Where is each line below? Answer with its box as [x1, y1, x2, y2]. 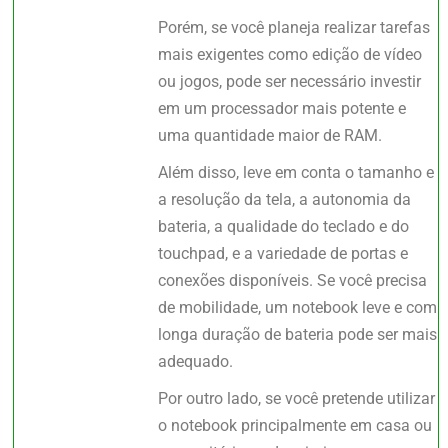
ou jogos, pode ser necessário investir [158, 72, 422, 92]
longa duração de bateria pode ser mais [158, 325, 438, 345]
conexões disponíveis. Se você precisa [158, 271, 428, 291]
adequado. [158, 352, 234, 372]
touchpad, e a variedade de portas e [158, 244, 409, 264]
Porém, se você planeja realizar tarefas [158, 18, 431, 38]
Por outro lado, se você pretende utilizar [158, 389, 436, 409]
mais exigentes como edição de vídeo [158, 45, 423, 65]
